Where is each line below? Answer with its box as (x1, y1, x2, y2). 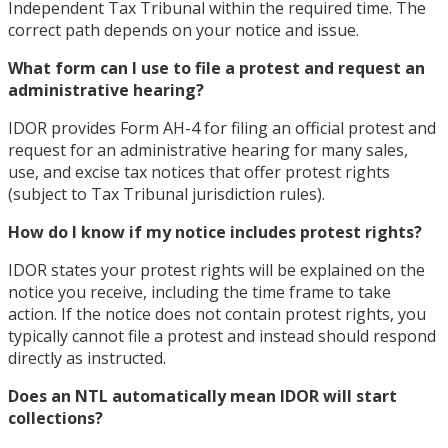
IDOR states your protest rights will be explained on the (8, 258, 425, 281)
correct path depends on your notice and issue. (8, 18, 359, 41)
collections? (8, 406, 103, 429)
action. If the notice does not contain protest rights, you (8, 302, 426, 325)
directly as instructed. (8, 346, 166, 369)
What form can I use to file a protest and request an (8, 56, 425, 79)
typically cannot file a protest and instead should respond (8, 324, 436, 347)
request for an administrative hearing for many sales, (8, 138, 408, 161)
